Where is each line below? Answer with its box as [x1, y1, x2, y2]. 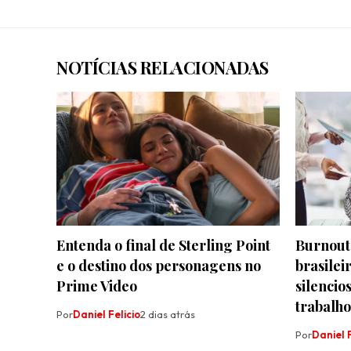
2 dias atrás [140, 308, 195, 321]
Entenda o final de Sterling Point [56, 236, 270, 255]
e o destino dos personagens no [56, 256, 261, 276]
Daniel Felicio [73, 308, 140, 321]
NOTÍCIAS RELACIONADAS [56, 56, 269, 80]
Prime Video [56, 277, 137, 296]
